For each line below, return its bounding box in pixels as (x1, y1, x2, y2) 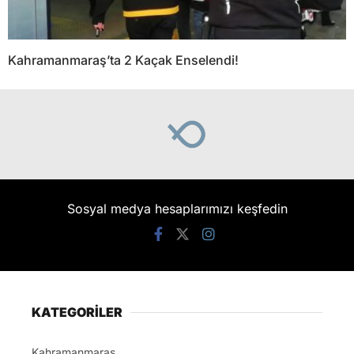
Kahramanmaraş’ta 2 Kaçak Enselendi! (8, 52, 239, 69)
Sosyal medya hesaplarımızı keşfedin (66, 201, 288, 217)
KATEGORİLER (32, 304, 122, 321)
